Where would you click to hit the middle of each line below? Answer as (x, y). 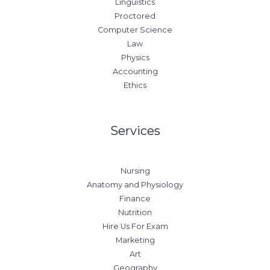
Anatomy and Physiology (135, 185)
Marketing (135, 240)
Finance (135, 199)
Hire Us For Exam (135, 227)
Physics (135, 57)
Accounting (135, 71)
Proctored (135, 16)
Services (135, 131)
